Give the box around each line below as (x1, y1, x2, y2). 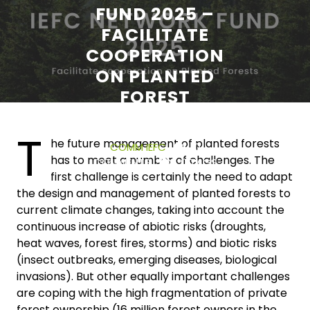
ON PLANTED (95, 64, 215, 89)
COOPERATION (86, 43, 224, 68)
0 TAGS (177, 154, 217, 170)
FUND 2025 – (95, 1, 215, 26)
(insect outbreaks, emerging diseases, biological (17, 251, 277, 268)
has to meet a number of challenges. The (51, 152, 275, 168)
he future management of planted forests (51, 135, 280, 152)
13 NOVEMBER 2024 (104, 124, 197, 139)
